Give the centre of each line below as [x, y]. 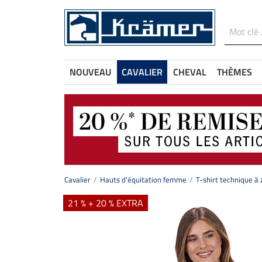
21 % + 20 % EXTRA [106, 203]
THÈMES [235, 72]
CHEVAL [190, 72]
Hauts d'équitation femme [143, 180]
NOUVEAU [90, 72]
